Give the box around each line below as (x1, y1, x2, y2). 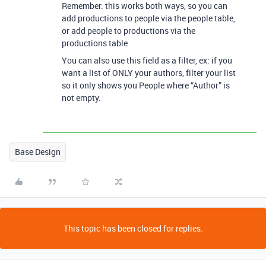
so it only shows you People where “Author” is (62, 80, 230, 91)
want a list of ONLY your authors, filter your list (62, 67, 236, 78)
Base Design (15, 146, 61, 157)
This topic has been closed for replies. (63, 223, 203, 234)
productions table (62, 37, 128, 49)
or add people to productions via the (62, 25, 195, 36)
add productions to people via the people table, (62, 12, 235, 24)
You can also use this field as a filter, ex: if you (62, 55, 232, 66)
